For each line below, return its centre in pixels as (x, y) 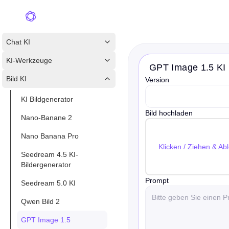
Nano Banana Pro (50, 136)
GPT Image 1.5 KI (188, 67)
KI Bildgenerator (47, 99)
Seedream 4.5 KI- (50, 154)
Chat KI (18, 42)
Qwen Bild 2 (40, 201)
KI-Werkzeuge (29, 60)
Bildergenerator (46, 165)
